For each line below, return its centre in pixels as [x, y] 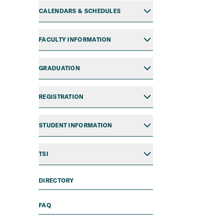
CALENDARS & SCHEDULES [80, 11]
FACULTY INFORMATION [75, 39]
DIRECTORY [57, 180]
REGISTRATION [61, 97]
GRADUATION [59, 68]
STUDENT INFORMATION [76, 125]
